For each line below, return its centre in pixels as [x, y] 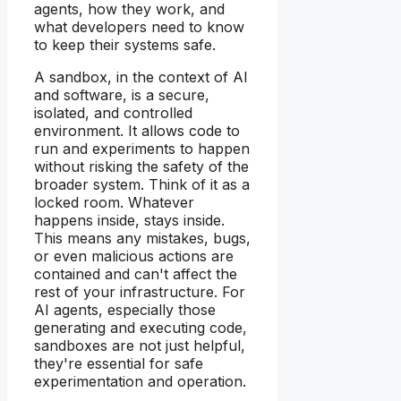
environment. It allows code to [137, 131]
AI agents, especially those [125, 310]
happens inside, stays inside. [129, 221]
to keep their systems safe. [125, 45]
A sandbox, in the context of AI [141, 77]
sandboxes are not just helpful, [140, 346]
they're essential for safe [119, 364]
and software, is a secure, [122, 95]
